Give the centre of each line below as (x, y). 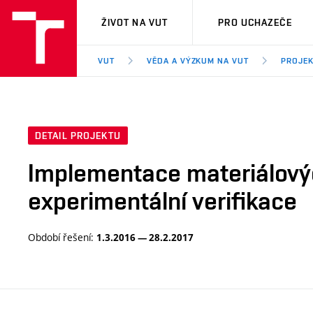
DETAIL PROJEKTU (78, 136)
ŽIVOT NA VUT (134, 22)
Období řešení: (62, 238)
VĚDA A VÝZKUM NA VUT (198, 61)
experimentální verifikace (162, 201)
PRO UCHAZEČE (255, 22)
